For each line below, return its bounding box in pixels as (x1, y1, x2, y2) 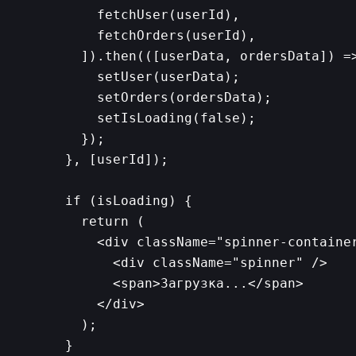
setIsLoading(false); (49, 110, 256, 126)
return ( (49, 214, 145, 229)
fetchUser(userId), (49, 7, 240, 22)
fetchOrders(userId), (49, 28, 256, 43)
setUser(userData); (49, 69, 240, 84)
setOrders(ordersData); (49, 90, 272, 105)
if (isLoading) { (49, 193, 192, 208)
